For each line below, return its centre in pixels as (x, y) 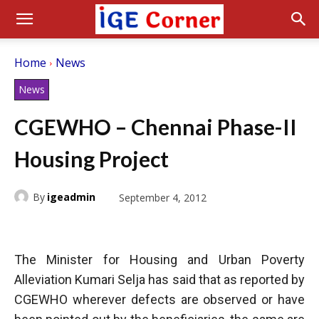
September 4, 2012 (163, 197)
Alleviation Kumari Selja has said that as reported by (159, 279)
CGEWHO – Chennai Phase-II (156, 127)
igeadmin (71, 197)
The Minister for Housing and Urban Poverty (159, 259)
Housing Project (91, 159)
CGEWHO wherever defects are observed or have (159, 299)
